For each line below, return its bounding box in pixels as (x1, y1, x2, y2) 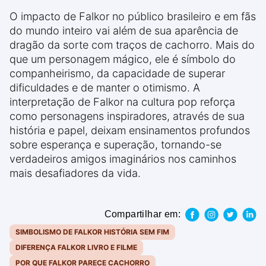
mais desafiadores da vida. (9, 167, 141, 180)
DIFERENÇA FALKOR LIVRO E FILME (15, 243, 137, 252)
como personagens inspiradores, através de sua (9, 110, 245, 123)
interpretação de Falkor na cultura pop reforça (9, 96, 235, 109)
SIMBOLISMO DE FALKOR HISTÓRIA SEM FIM (15, 227, 169, 237)
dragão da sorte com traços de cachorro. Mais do (9, 39, 255, 52)
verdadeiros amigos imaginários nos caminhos (9, 153, 236, 166)
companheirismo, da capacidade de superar (9, 67, 225, 80)
